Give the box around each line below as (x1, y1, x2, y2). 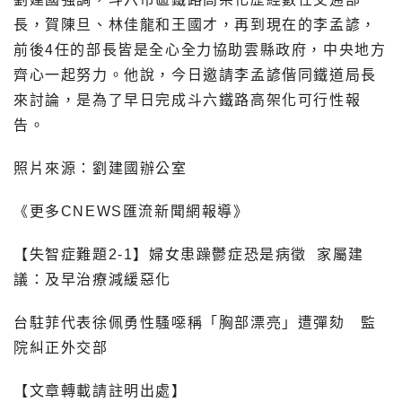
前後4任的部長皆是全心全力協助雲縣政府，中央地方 (13, 42, 387, 58)
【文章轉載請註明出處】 (13, 383, 188, 399)
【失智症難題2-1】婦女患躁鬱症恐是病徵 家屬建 (13, 247, 364, 263)
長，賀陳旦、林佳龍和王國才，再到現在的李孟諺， (13, 17, 377, 33)
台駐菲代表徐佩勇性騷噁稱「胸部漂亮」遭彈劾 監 (13, 315, 377, 331)
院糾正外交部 (13, 340, 109, 356)
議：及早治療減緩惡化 (13, 272, 172, 288)
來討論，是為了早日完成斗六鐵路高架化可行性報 (13, 92, 362, 109)
